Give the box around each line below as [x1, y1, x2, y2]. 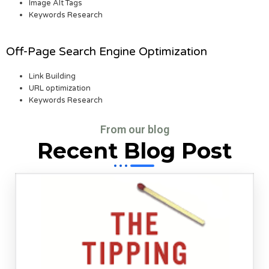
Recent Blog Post [37, 137, 232, 164]
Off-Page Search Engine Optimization [6, 44, 207, 58]
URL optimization [29, 83, 91, 93]
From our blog [100, 122, 169, 136]
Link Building [29, 71, 76, 81]
